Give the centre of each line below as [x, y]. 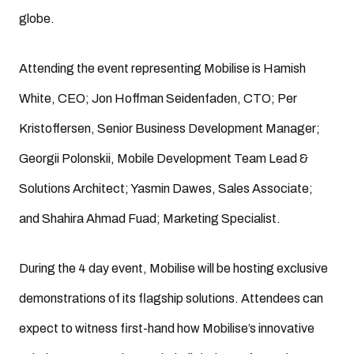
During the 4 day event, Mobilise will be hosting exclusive [173, 268]
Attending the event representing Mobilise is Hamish [162, 68]
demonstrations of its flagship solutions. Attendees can [171, 298]
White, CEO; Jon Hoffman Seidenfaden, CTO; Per [158, 98]
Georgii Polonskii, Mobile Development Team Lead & [164, 158]
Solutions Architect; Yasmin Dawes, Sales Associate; [166, 188]
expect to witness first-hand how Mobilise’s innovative [167, 328]
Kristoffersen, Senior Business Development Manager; [169, 128]
